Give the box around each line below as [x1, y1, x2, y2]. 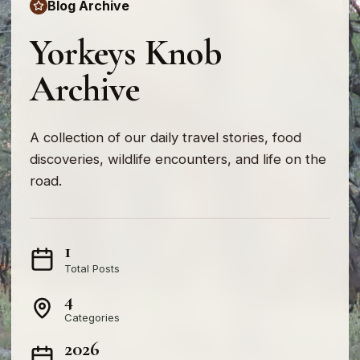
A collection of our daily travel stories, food [30, 129, 301, 146]
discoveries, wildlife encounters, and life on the [30, 151, 326, 168]
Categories [64, 311, 120, 325]
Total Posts [64, 262, 120, 276]
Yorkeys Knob [30, 31, 222, 76]
